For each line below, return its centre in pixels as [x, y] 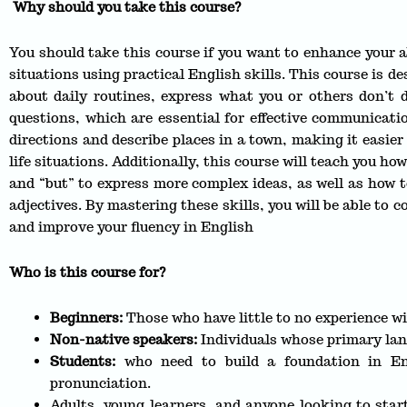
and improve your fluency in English [131, 226]
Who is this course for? [87, 272]
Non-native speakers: [124, 340]
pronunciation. [100, 383]
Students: [83, 362]
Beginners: [86, 318]
